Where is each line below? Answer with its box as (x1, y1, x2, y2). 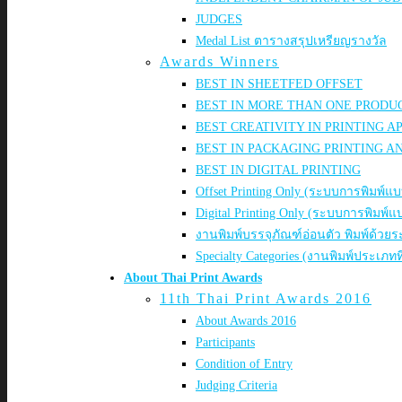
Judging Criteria (196, 379, 277, 392)
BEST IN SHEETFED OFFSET (196, 77, 363, 91)
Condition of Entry (196, 357, 293, 371)
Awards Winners (160, 54, 279, 69)
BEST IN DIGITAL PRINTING (196, 163, 361, 177)
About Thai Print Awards (124, 271, 262, 284)
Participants (196, 336, 255, 349)
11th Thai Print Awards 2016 (160, 291, 371, 306)
